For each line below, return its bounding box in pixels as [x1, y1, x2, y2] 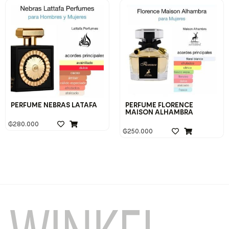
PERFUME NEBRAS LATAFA [11, 101, 97, 109]
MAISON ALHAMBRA [125, 108, 193, 117]
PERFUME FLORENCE [125, 101, 193, 109]
